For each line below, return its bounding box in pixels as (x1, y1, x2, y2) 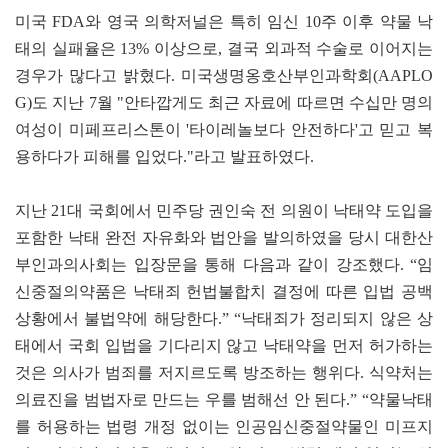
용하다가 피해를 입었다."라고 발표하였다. (15, 147, 314, 165)
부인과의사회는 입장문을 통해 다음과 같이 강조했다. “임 (15, 255, 433, 273)
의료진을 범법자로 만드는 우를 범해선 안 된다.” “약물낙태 (15, 390, 433, 408)
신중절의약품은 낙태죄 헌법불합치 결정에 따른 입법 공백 (15, 282, 433, 300)
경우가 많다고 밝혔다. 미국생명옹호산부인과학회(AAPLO (15, 66, 433, 84)
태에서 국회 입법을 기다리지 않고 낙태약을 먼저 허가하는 (15, 336, 433, 354)
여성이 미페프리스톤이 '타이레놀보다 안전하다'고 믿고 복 (15, 120, 433, 138)
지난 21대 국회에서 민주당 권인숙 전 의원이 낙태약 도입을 (15, 201, 433, 219)
